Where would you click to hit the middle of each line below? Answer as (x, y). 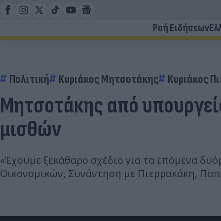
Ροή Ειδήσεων (181, 28)
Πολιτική (29, 79)
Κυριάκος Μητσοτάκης (109, 79)
